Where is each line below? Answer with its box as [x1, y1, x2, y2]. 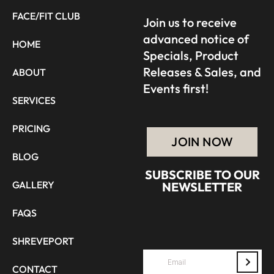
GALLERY [12, 178, 54, 191]
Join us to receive [143, 14, 237, 30]
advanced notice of [143, 31, 249, 46]
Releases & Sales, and [143, 64, 261, 80]
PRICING [12, 122, 50, 135]
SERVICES [12, 94, 56, 106]
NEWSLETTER [162, 179, 243, 194]
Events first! [143, 80, 209, 96]
